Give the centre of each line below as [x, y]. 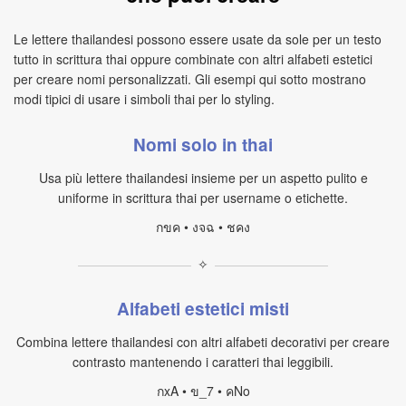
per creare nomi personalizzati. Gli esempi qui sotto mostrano [190, 79]
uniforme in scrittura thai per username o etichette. [203, 198]
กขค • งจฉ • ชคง [203, 227]
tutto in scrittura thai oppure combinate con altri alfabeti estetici [193, 59]
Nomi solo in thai [203, 145]
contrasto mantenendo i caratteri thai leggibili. [203, 362]
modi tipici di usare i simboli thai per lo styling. [144, 99]
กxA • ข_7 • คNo [203, 391]
